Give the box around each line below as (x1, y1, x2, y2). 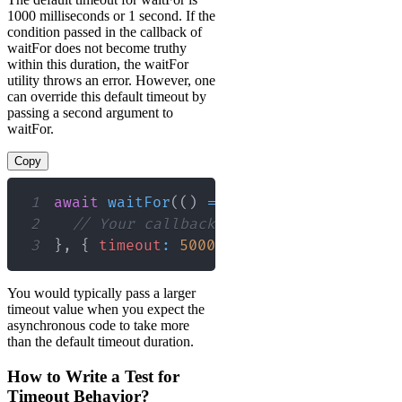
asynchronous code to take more (7, 318, 189, 334)
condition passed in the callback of (7, 24, 202, 40)
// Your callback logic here (72, 215, 314, 234)
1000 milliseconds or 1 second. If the (7, 8, 215, 24)
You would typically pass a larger (7, 285, 196, 301)
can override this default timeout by (7, 89, 206, 105)
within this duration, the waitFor (7, 57, 188, 73)
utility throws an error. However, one (7, 73, 215, 89)
